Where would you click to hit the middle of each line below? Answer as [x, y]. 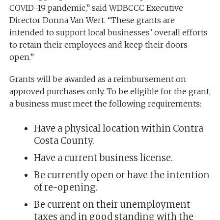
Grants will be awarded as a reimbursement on [97, 79]
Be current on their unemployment [112, 205]
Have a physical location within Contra [118, 129]
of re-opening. [66, 188]
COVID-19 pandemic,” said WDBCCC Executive [96, 8]
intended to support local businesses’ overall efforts [108, 33]
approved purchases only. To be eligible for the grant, [110, 92]
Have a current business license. [103, 158]
